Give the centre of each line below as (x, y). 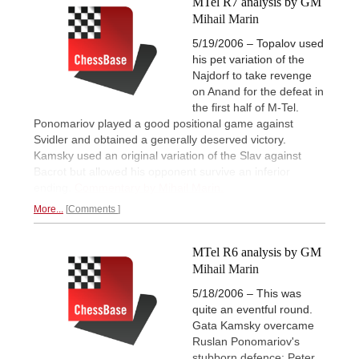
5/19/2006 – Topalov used (258, 43)
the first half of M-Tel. (246, 107)
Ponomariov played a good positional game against (163, 123)
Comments (93, 209)
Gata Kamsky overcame (253, 326)
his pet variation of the (248, 59)
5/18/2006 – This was (247, 294)
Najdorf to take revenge (252, 75)
